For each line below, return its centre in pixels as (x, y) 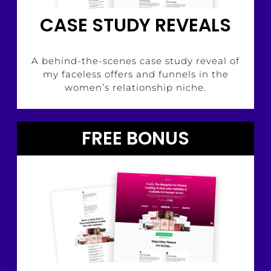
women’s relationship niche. (135, 88)
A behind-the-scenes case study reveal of (135, 61)
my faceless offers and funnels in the (135, 74)
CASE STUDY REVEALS (135, 26)
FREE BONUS (135, 139)
